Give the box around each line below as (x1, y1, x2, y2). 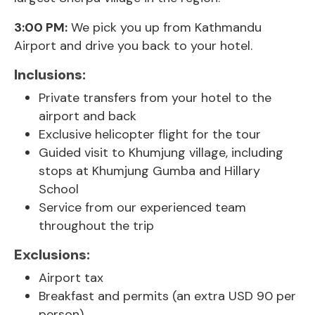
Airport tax (39, 269, 103, 287)
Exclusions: (14, 245, 90, 264)
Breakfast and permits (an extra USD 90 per (39, 288, 296, 305)
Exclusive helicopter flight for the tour (39, 126, 261, 143)
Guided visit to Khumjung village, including (39, 144, 283, 162)
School (39, 181, 79, 198)
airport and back (39, 108, 136, 125)
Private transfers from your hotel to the (39, 89, 271, 107)
